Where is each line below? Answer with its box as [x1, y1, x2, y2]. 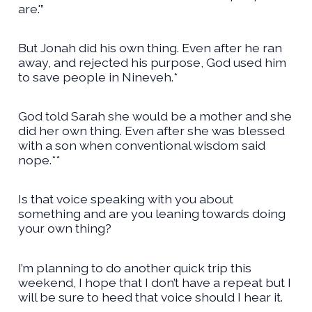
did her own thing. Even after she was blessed [17, 123, 285, 139]
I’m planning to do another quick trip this [17, 260, 251, 275]
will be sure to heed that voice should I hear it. [17, 289, 283, 304]
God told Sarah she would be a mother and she [17, 109, 292, 124]
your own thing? [17, 221, 111, 236]
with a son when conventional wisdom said [17, 138, 265, 153]
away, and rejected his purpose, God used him [17, 55, 286, 70]
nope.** [17, 153, 60, 168]
